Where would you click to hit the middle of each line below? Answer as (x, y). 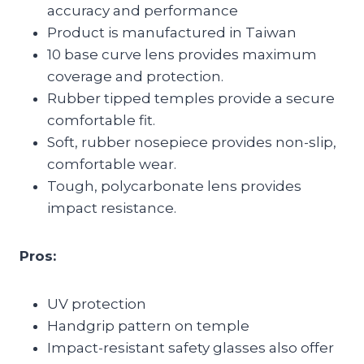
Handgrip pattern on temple (148, 325)
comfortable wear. (112, 164)
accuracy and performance (143, 10)
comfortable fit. (101, 120)
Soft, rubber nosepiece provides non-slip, (192, 142)
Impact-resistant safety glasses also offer (191, 347)
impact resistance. (112, 208)
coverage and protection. (135, 76)
